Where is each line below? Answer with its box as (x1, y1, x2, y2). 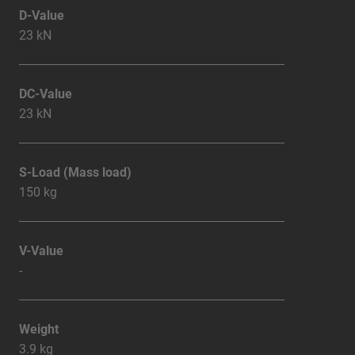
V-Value (19, 242, 63, 258)
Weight (19, 321, 59, 337)
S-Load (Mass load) (19, 164, 132, 180)
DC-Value (19, 86, 72, 101)
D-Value (19, 7, 64, 23)
